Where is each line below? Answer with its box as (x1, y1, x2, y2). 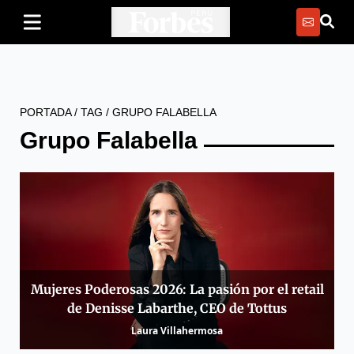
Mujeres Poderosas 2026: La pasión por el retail (30, 281, 324, 298)
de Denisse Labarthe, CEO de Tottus (67, 300, 287, 317)
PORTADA (20, 106, 71, 119)
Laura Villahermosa (131, 324, 223, 338)
